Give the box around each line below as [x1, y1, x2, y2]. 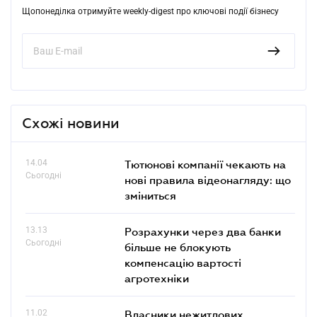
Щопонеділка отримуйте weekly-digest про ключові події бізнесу [22, 6, 279, 16]
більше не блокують [125, 240, 231, 253]
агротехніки [125, 271, 189, 284]
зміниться [125, 188, 176, 202]
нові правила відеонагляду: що [125, 173, 291, 186]
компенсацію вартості [125, 255, 241, 269]
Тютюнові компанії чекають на [125, 157, 286, 171]
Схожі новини [22, 115, 120, 131]
